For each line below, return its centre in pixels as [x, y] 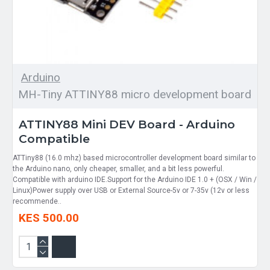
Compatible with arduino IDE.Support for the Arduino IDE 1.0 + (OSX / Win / [135, 179]
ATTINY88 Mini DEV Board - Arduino [127, 124]
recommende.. [37, 201]
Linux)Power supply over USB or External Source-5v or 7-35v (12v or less [131, 190]
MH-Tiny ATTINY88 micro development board [135, 94]
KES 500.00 [49, 218]
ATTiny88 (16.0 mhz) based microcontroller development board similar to [134, 158]
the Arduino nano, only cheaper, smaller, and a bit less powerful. [119, 168]
